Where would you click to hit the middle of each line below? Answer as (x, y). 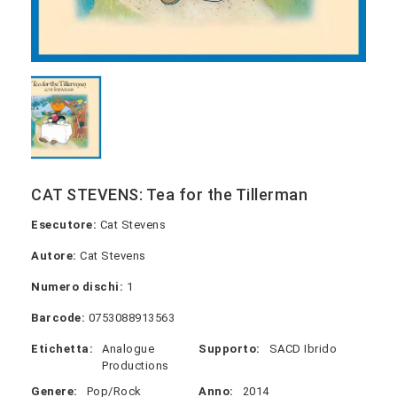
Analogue (128, 348)
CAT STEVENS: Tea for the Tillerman (169, 194)
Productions (136, 365)
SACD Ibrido (303, 348)
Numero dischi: (77, 286)
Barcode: (58, 317)
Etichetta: (62, 348)
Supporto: (230, 348)
